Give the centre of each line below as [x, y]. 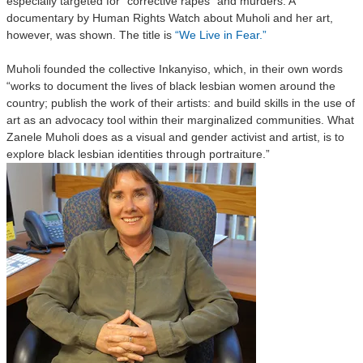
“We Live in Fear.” [221, 35]
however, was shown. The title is [91, 35]
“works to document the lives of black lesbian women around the [171, 86]
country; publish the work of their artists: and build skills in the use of [181, 103]
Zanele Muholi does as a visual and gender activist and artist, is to [175, 137]
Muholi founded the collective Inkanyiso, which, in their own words [175, 69]
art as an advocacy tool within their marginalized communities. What [180, 120]
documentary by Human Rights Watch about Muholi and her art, [170, 18]
